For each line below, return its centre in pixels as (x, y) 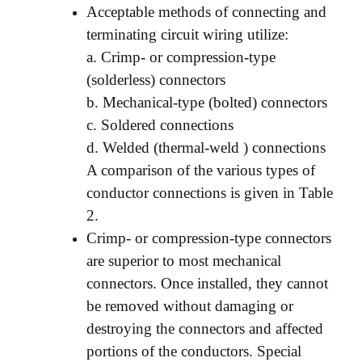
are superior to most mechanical (183, 260)
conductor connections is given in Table (209, 192)
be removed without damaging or (189, 305)
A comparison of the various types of (200, 170)
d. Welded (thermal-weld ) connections (206, 147)
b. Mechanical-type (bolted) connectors (206, 102)
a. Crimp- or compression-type (181, 57)
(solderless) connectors (156, 79)
